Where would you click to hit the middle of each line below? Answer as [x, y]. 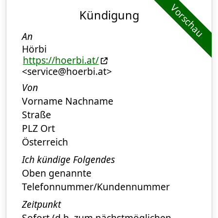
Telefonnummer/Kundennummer [96, 187]
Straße [36, 115]
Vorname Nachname [68, 101]
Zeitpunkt [41, 204]
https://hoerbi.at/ [61, 60]
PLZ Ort [38, 128]
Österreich [45, 142]
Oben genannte [57, 173]
